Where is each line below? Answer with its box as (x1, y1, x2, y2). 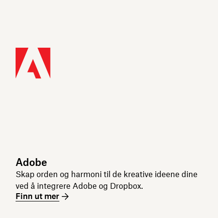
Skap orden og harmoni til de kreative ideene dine (16, 169, 198, 179)
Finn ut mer (16, 191, 59, 201)
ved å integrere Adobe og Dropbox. (16, 181, 143, 191)
